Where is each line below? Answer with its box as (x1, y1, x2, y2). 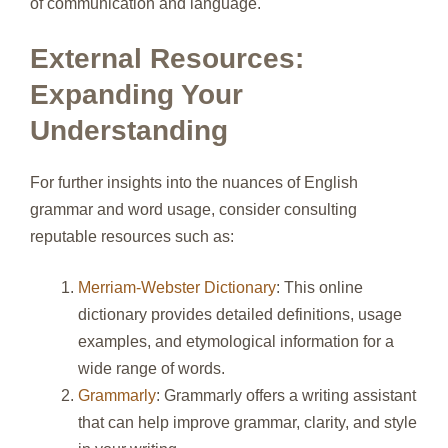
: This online (276, 278, 363, 296)
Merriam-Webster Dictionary (78, 278, 276, 296)
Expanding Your (30, 78, 243, 110)
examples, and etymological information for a (78, 332, 394, 350)
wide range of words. (78, 359, 225, 377)
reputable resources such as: (30, 227, 234, 245)
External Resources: (30, 42, 304, 74)
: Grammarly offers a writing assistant (156, 386, 416, 404)
